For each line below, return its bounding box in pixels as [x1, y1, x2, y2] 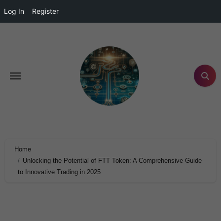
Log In [4, 7, 24, 15]
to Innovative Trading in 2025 [17, 168, 101, 176]
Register [32, 7, 59, 15]
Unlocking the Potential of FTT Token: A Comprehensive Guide [23, 156, 202, 164]
